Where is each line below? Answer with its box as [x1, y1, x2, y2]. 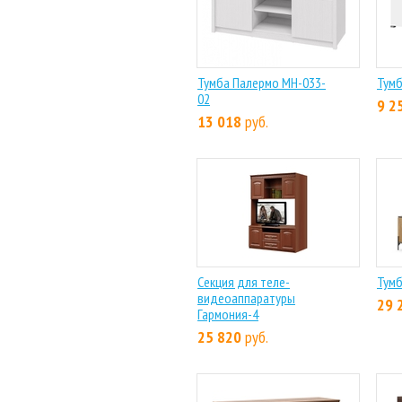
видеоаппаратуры [197, 289, 295, 307]
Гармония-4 [197, 305, 258, 323]
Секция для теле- [197, 273, 290, 291]
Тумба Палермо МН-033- [197, 74, 326, 92]
